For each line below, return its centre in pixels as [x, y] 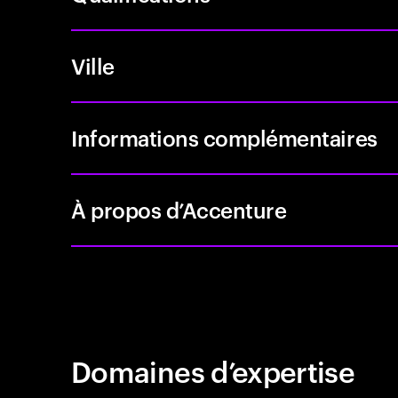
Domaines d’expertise [213, 370]
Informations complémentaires [224, 138]
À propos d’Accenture [179, 210]
